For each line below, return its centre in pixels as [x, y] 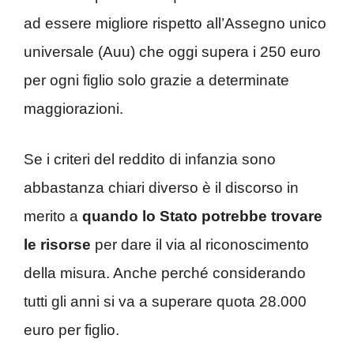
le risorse [57, 245]
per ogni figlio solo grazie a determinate [156, 80]
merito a [53, 217]
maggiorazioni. [73, 108]
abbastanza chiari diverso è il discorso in [161, 188]
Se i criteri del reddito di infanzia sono [150, 160]
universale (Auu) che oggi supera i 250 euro [172, 51]
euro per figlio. [72, 330]
